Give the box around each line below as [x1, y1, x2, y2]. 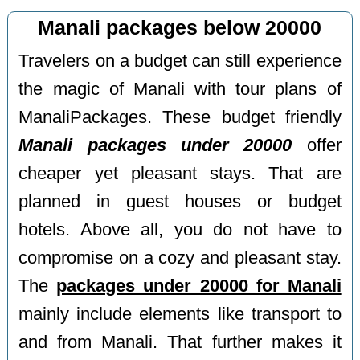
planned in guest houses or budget [18, 191, 342, 211]
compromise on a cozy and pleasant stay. [18, 247, 342, 268]
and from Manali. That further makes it [18, 332, 342, 352]
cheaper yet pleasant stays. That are [18, 163, 342, 183]
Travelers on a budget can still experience [18, 51, 342, 71]
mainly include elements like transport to [18, 304, 342, 324]
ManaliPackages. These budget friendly [18, 107, 342, 127]
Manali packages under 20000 [18, 135, 292, 155]
